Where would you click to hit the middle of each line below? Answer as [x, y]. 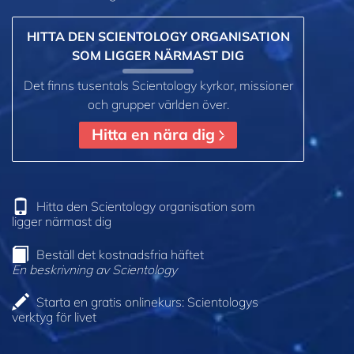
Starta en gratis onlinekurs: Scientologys [147, 302]
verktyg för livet [54, 317]
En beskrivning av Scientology [94, 269]
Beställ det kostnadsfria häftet [120, 254]
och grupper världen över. [158, 104]
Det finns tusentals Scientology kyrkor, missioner [158, 85]
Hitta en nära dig [155, 135]
